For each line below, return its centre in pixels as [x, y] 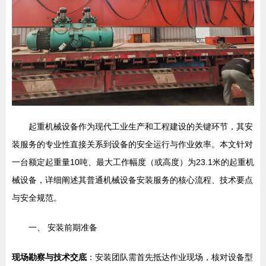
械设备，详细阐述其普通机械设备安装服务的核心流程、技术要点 [132, 180]
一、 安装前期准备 [63, 227]
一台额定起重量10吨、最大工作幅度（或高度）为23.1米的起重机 [133, 162]
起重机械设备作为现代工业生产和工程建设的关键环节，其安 [141, 126]
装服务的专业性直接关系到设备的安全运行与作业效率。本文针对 [132, 144]
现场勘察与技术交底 [49, 257]
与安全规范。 [37, 197]
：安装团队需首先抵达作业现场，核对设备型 [170, 257]
